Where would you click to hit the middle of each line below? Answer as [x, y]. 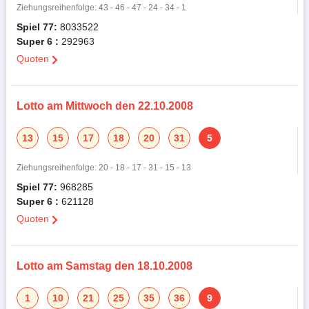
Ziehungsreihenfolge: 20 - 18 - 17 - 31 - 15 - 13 [103, 168]
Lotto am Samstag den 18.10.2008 [104, 266]
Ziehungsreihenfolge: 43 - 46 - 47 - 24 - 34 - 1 [101, 8]
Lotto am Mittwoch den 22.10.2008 [104, 106]
